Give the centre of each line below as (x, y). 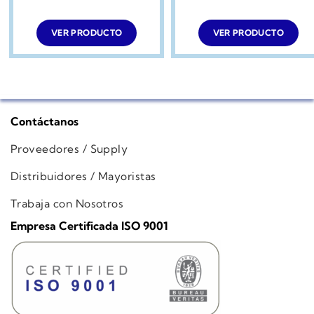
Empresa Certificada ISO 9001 (89, 226)
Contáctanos (45, 122)
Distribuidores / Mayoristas (83, 176)
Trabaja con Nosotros (67, 203)
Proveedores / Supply (69, 149)
